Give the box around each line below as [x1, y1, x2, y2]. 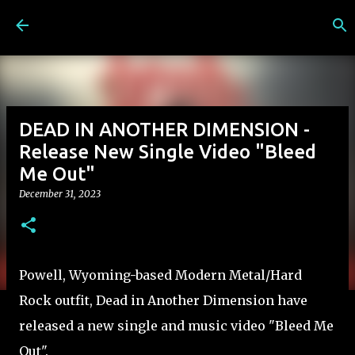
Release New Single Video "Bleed [19, 141, 316, 162]
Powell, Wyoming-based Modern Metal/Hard [19, 267, 302, 283]
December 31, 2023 [19, 188, 101, 200]
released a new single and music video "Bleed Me [19, 318, 334, 334]
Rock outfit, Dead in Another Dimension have [19, 292, 307, 308]
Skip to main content [121, 13, 241, 27]
